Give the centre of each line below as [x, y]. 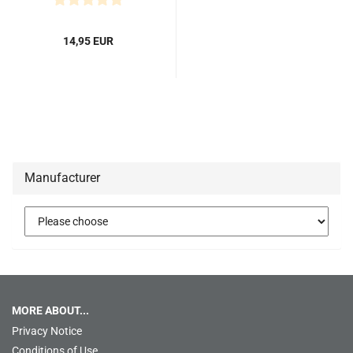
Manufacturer [62, 178]
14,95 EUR [88, 41]
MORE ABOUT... [50, 310]
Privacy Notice [47, 331]
